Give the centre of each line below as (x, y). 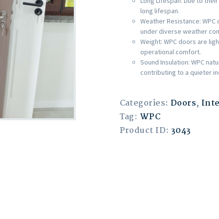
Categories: (145, 103)
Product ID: (145, 131)
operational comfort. (170, 52)
